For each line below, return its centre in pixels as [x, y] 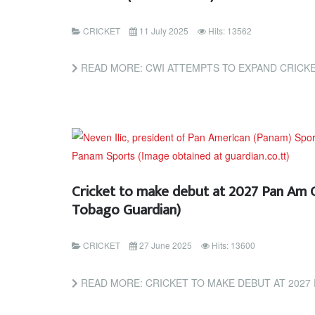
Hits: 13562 [230, 31]
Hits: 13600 [233, 245]
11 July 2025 [164, 31]
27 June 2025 [166, 245]
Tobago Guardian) [126, 210]
